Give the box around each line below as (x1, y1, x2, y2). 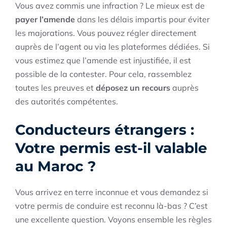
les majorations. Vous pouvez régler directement (15, 28, 197, 39)
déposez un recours (96, 83, 170, 93)
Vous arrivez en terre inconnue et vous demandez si (15, 187, 208, 198)
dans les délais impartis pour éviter (75, 14, 210, 25)
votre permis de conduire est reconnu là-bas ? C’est (15, 201, 208, 211)
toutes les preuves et (15, 83, 96, 93)
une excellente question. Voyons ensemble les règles (15, 214, 212, 225)
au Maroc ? (15, 158, 96, 175)
